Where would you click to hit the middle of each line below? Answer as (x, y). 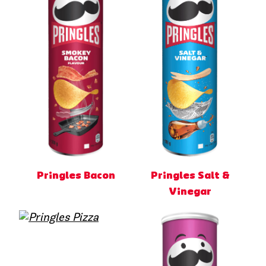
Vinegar (190, 192)
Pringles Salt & (190, 176)
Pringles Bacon (76, 176)
